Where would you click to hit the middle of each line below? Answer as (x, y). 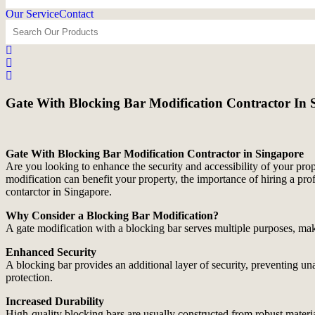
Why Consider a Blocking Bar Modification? (112, 216)
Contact (76, 13)
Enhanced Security (51, 252)
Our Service (32, 13)
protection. (29, 278)
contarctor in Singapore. (59, 192)
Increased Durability (55, 302)
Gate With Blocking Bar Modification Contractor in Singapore (155, 154)
